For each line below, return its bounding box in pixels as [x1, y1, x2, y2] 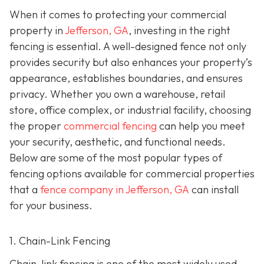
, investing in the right [128, 24, 230, 37]
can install [189, 183, 239, 196]
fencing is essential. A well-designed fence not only [9, 39, 246, 53]
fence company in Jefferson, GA [40, 183, 189, 196]
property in [9, 24, 65, 37]
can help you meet [157, 119, 245, 133]
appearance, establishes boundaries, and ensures [9, 71, 243, 85]
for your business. [9, 199, 93, 212]
